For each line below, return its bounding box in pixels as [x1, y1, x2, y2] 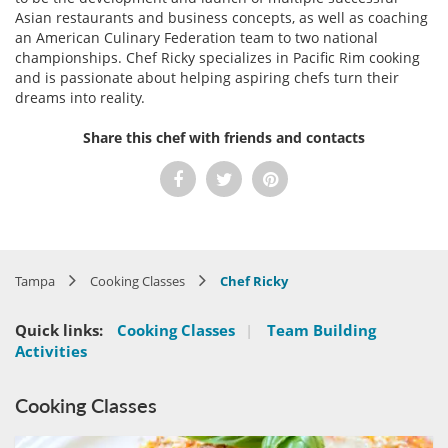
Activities [15, 341, 87, 361]
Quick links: [15, 320, 103, 340]
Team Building [267, 320, 376, 340]
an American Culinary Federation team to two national [15, 28, 378, 47]
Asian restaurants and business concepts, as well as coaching [15, 8, 428, 27]
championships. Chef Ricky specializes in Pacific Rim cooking [15, 48, 420, 67]
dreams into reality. [15, 88, 145, 107]
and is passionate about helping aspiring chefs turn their [15, 68, 399, 87]
